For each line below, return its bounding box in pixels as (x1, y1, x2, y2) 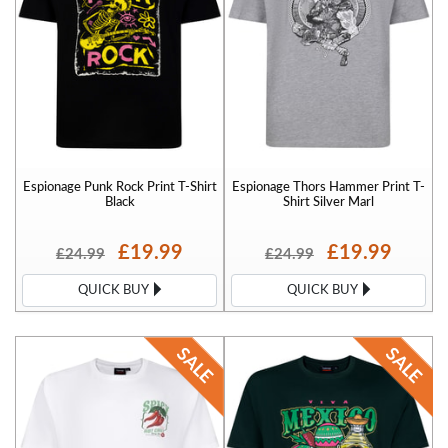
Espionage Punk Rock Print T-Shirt (22, 181, 217, 194)
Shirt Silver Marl (283, 196, 374, 209)
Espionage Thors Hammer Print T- (232, 181, 425, 194)
